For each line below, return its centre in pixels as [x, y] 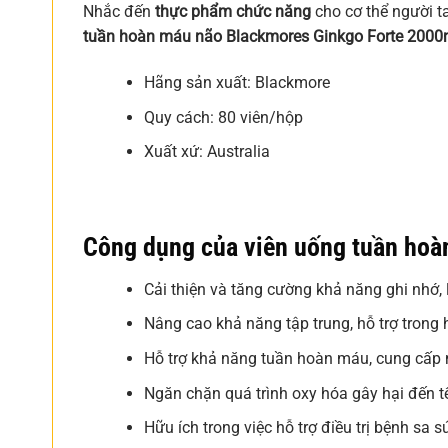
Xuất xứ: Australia [206, 152]
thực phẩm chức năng [233, 12]
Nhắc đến [119, 12]
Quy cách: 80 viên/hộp [223, 117]
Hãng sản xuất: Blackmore [236, 83]
